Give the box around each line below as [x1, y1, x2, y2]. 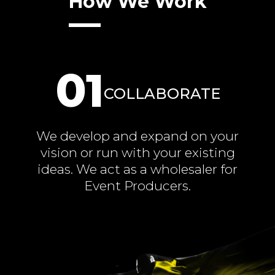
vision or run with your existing [40, 145, 235, 160]
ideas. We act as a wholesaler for [37, 161, 238, 177]
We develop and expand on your [36, 128, 239, 144]
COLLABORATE [103, 85, 220, 103]
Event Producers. [84, 178, 191, 193]
